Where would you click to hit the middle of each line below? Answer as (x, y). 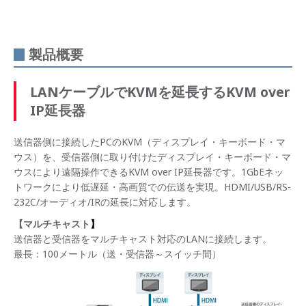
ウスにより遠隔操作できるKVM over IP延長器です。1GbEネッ (149, 172)
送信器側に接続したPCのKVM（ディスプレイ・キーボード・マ (150, 142)
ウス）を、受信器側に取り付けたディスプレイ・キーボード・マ (152, 157)
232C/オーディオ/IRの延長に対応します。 (105, 202)
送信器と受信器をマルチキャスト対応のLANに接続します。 (143, 239)
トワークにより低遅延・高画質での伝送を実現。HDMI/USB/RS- (152, 187)
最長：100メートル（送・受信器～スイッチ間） (117, 254)
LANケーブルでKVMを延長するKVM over (160, 92)
